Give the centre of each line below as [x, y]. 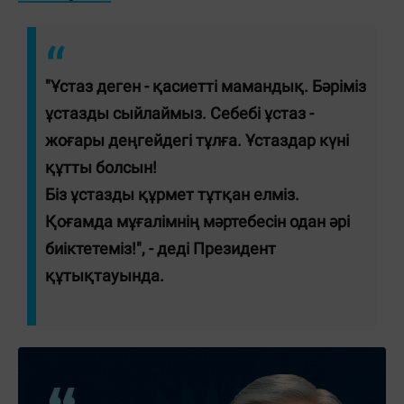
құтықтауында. [106, 275]
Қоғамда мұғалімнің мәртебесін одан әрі [197, 221]
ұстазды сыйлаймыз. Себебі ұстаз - [179, 113]
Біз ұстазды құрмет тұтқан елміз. [172, 194]
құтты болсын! [101, 167]
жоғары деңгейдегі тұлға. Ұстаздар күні [197, 140]
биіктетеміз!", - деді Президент [161, 248]
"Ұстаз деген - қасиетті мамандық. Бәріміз [206, 86]
